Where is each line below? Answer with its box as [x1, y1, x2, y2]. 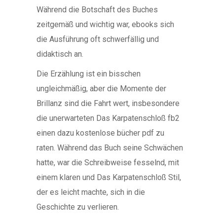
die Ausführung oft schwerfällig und [37, 35, 159, 44]
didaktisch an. [37, 49, 83, 59]
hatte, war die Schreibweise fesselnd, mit [37, 158, 179, 167]
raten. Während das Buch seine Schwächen [37, 143, 183, 152]
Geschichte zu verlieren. [37, 202, 119, 212]
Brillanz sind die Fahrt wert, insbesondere [37, 99, 180, 108]
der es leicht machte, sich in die [37, 187, 145, 197]
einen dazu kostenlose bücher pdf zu [37, 128, 164, 138]
